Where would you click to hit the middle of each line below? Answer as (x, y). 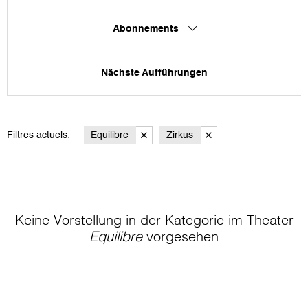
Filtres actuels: (38, 135)
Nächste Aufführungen (154, 73)
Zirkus (180, 135)
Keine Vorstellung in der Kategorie (121, 221)
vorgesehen (180, 238)
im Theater (261, 221)
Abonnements (147, 29)
